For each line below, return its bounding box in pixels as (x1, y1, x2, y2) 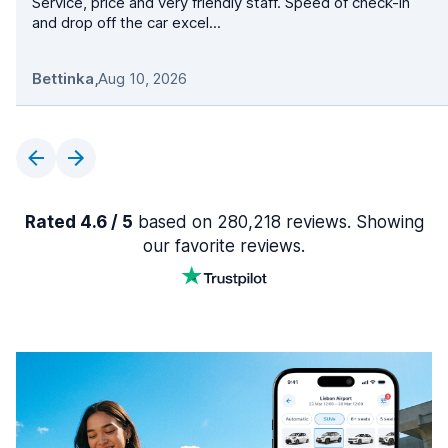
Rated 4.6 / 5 (24, 212, 133, 233)
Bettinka (32, 69, 94, 89)
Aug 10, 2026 (98, 69, 187, 89)
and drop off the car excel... (32, 13, 221, 33)
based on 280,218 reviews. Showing (132, 212, 424, 233)
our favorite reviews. (143, 236, 305, 257)
